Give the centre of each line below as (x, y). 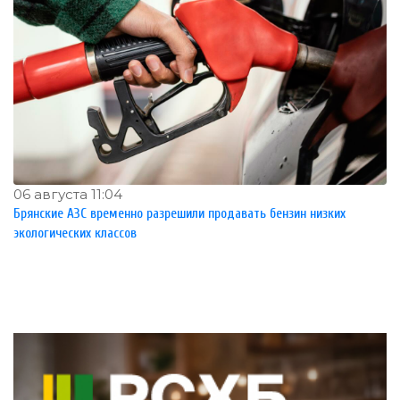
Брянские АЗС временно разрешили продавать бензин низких (179, 214)
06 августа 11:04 (68, 195)
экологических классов (75, 234)
